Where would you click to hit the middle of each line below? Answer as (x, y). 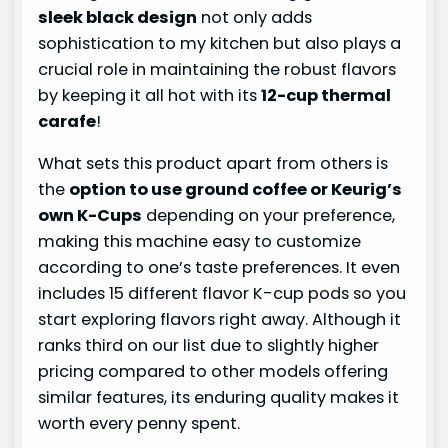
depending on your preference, (269, 216)
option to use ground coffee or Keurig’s (236, 190)
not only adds (255, 18)
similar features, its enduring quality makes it (219, 398)
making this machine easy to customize (200, 242)
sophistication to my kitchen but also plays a (220, 44)
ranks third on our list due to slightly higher (209, 346)
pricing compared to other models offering (213, 372)
